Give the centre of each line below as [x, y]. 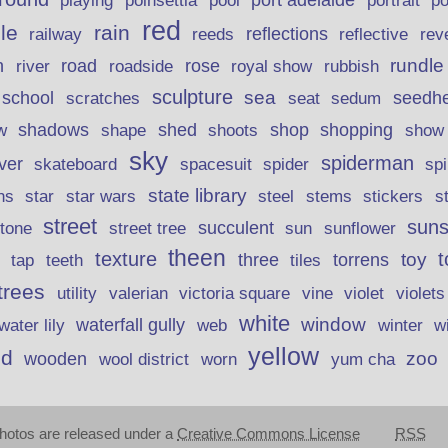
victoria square [235, 294]
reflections [286, 34]
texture [125, 259]
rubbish [351, 66]
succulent [235, 228]
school [28, 98]
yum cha [362, 360]
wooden [56, 359]
